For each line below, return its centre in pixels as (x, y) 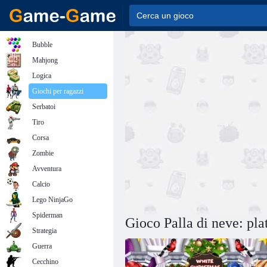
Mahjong (45, 60)
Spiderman (47, 215)
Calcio (41, 184)
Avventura (47, 169)
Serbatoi (44, 107)
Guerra (42, 246)
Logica (42, 76)
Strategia (44, 231)
